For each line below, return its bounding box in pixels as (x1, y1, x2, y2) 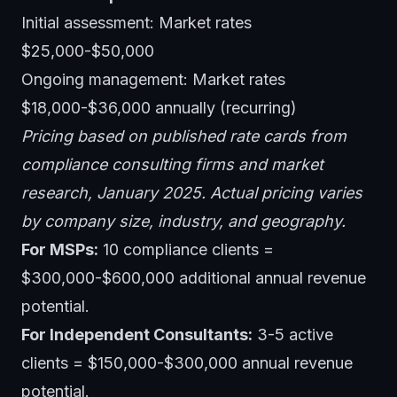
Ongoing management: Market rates (21, 69, 285, 89)
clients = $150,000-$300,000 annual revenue (21, 353, 353, 372)
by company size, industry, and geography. (21, 211, 346, 230)
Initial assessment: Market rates (21, 12, 252, 32)
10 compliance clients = (98, 239, 274, 259)
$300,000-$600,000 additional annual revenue (21, 268, 366, 287)
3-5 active (253, 324, 333, 344)
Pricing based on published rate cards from (21, 126, 346, 145)
